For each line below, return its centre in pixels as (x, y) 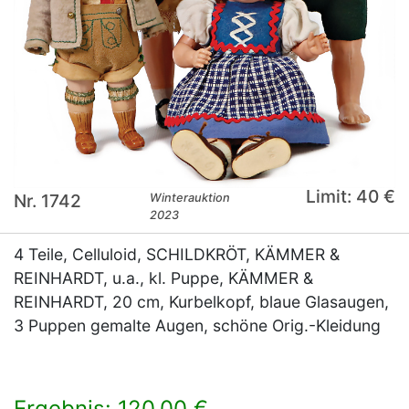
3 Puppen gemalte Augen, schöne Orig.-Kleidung (197, 325)
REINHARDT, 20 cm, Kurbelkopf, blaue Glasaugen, (201, 301)
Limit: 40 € (350, 196)
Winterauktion (190, 197)
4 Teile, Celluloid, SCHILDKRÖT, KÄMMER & (177, 254)
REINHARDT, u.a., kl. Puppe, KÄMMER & (163, 278)
